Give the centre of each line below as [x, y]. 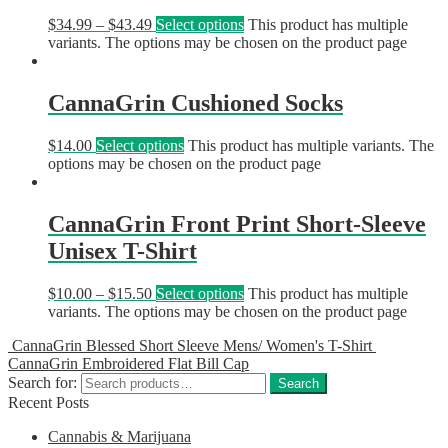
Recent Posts [48, 402]
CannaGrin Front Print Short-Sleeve [237, 223]
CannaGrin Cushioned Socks [195, 102]
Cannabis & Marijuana [119, 436]
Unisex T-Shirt [122, 250]
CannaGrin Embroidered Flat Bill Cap [128, 363]
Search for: [42, 382]
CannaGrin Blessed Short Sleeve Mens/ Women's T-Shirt [192, 345]
